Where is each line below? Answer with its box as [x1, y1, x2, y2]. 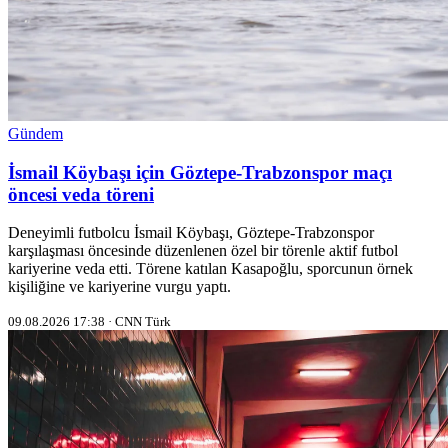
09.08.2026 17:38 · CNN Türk [8, 314, 171, 330]
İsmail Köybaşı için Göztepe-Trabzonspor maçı [8, 161, 392, 183]
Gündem [8, 125, 63, 142]
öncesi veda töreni [8, 183, 154, 205]
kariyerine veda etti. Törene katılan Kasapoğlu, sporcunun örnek [8, 260, 413, 278]
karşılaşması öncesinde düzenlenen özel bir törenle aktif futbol [8, 242, 398, 260]
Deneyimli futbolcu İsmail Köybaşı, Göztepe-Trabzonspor [8, 224, 374, 242]
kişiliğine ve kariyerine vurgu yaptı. [8, 278, 231, 296]
